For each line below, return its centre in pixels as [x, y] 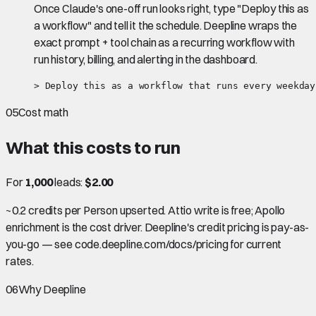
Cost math [43, 112]
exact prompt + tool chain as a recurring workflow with [164, 42]
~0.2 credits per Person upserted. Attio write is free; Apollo [146, 211]
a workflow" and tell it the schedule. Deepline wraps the [166, 25]
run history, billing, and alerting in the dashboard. [146, 59]
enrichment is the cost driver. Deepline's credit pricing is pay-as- [158, 227]
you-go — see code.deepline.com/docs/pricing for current [144, 244]
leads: [69, 182]
